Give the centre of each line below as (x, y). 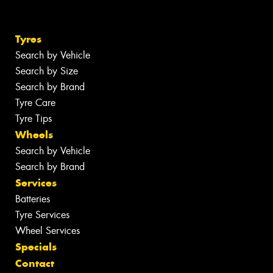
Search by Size (47, 71)
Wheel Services (48, 231)
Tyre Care (35, 103)
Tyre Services (42, 215)
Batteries (33, 199)
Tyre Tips (34, 119)
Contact (35, 264)
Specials (36, 247)
